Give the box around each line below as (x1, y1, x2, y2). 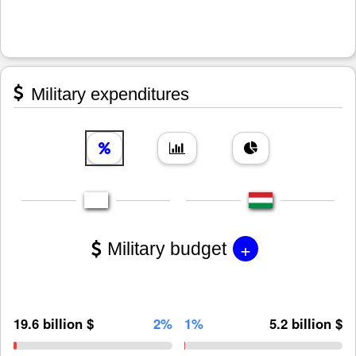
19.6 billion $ (14, 313, 94, 333)
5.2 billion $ (269, 313, 342, 333)
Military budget (107, 238, 226, 260)
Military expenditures (26, 83, 189, 104)
